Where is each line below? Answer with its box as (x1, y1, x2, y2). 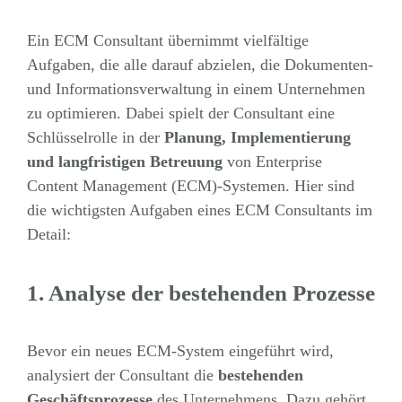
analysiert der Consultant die (26, 366, 218, 385)
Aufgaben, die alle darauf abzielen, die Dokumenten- (26, 55, 373, 74)
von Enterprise (222, 152, 322, 170)
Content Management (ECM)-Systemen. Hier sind (26, 176, 354, 195)
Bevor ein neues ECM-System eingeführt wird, (26, 342, 334, 361)
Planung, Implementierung (163, 127, 351, 146)
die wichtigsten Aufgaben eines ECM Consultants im (26, 200, 372, 219)
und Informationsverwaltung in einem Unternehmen (26, 79, 365, 98)
